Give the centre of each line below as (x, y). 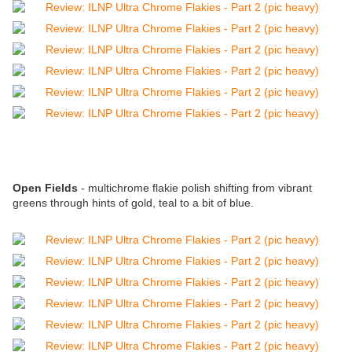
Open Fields (45, 188)
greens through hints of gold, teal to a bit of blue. (133, 203)
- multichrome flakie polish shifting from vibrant (195, 188)
